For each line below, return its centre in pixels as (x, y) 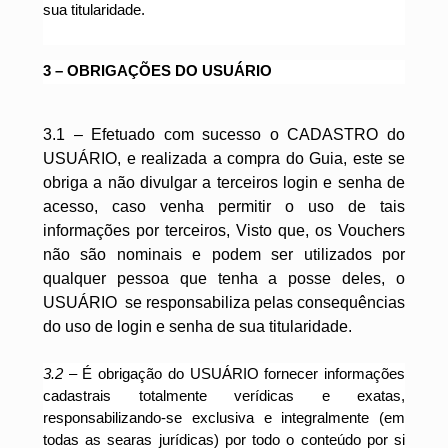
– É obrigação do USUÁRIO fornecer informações (234, 373)
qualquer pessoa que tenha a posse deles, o (224, 278)
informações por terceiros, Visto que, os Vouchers (224, 230)
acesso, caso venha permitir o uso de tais (224, 206)
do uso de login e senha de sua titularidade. (197, 326)
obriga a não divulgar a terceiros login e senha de (224, 182)
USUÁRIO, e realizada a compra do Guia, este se (224, 158)
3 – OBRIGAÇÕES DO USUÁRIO (157, 70)
